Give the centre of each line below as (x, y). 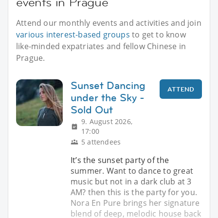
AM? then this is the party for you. (134, 192)
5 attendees (101, 142)
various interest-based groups (73, 34)
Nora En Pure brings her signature (135, 203)
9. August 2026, (107, 121)
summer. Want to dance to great (132, 171)
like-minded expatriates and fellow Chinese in (101, 46)
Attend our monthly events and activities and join (109, 23)
